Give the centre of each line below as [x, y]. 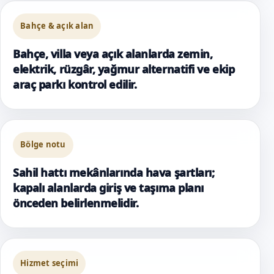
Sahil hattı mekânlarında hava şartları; [114, 172]
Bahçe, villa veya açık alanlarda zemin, [113, 54]
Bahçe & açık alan [57, 26]
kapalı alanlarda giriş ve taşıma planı [108, 187]
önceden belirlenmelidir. [76, 203]
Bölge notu [43, 145]
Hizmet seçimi [50, 263]
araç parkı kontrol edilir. [75, 84]
